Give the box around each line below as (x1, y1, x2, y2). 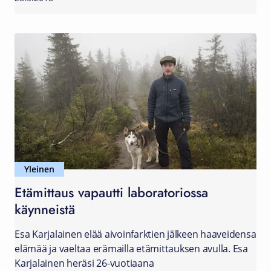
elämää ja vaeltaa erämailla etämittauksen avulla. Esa (15, 242, 248, 255)
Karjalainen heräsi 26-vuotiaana (15, 256, 154, 270)
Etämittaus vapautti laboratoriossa (15, 182, 208, 202)
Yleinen (24, 163, 54, 175)
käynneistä (15, 199, 75, 219)
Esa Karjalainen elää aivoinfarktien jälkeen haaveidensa (15, 227, 256, 241)
